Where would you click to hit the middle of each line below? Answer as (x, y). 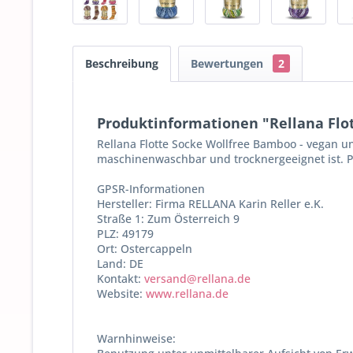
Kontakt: (121, 278)
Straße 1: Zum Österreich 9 (168, 218)
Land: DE (120, 263)
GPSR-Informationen (151, 188)
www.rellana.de (187, 293)
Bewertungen (229, 63)
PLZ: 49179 (125, 233)
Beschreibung (122, 63)
